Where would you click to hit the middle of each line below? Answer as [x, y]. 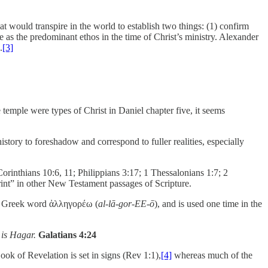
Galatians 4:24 [67, 235]
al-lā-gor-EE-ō [126, 204]
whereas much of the [212, 255]
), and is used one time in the [208, 204]
